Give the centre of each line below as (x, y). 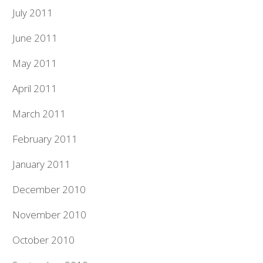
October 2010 (44, 240)
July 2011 (33, 13)
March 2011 (39, 114)
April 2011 (35, 88)
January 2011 (42, 164)
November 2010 (50, 215)
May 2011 (35, 63)
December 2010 (49, 189)
